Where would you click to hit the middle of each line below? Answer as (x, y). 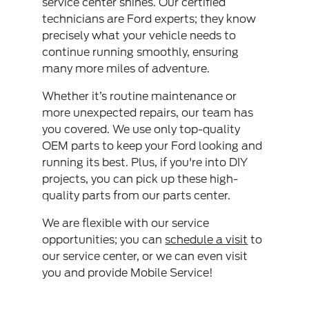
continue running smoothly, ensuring (141, 52)
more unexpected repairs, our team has (148, 113)
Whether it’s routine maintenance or (140, 97)
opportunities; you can (104, 240)
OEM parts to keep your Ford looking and (152, 146)
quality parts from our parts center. (137, 196)
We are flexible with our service (126, 223)
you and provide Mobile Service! (128, 273)
